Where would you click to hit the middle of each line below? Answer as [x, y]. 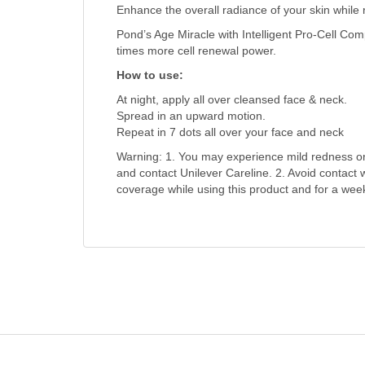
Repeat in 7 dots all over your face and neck [230, 132]
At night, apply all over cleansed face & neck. [231, 100]
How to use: [150, 75]
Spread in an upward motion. [191, 116]
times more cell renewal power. [196, 51]
